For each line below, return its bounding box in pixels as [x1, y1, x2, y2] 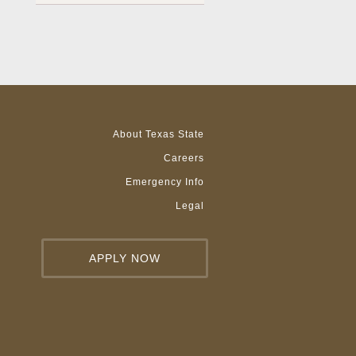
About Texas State [112, 129, 204, 141]
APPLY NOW [88, 252, 161, 265]
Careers [163, 153, 204, 164]
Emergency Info [125, 176, 204, 188]
